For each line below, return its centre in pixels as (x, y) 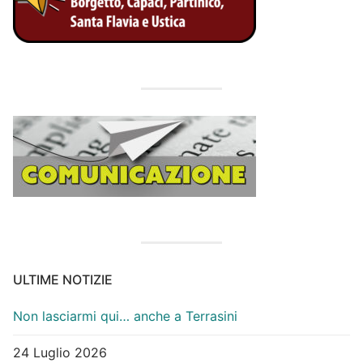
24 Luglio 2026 (60, 353)
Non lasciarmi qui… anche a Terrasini (125, 316)
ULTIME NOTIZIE (63, 279)
